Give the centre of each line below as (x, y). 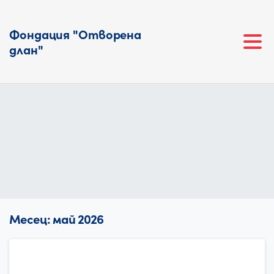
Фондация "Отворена (76, 34)
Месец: (31, 219)
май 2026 (78, 219)
